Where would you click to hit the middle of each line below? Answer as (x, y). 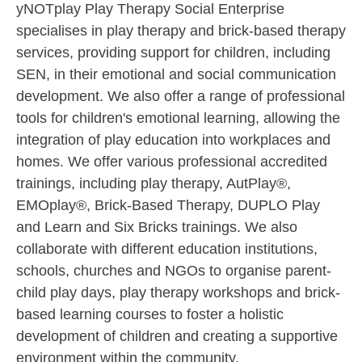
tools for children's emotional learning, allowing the (178, 118)
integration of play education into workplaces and (173, 140)
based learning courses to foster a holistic (150, 315)
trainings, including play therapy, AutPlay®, (154, 184)
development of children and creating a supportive (177, 337)
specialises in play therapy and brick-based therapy (181, 31)
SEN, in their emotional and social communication (176, 75)
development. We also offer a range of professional (181, 97)
